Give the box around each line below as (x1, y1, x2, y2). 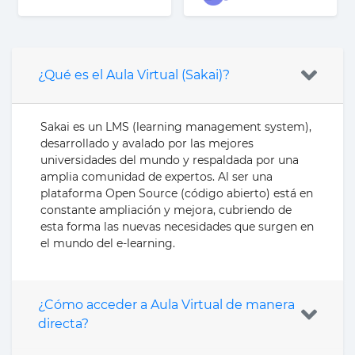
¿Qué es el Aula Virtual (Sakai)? (38, 67, 230, 82)
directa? (38, 315, 89, 331)
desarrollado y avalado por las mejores (40, 136, 254, 151)
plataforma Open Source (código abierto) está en (40, 185, 313, 200)
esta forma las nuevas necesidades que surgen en (40, 219, 314, 234)
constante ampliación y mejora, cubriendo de (40, 202, 292, 217)
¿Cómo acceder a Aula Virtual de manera (38, 296, 86, 312)
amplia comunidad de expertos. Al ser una (40, 169, 273, 184)
